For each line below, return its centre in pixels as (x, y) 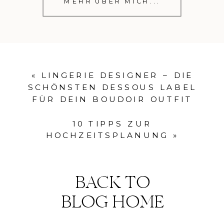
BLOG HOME (112, 204)
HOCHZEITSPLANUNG (107, 135)
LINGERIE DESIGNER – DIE (117, 75)
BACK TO (112, 184)
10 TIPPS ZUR (112, 124)
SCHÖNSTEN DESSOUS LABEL (112, 87)
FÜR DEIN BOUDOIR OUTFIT (112, 99)
